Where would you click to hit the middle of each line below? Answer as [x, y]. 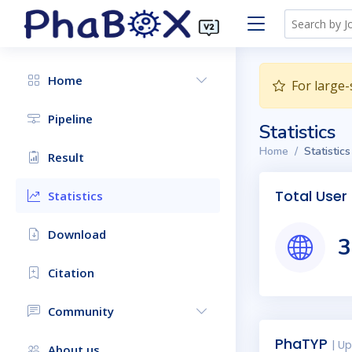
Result [66, 157]
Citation [71, 273]
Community [81, 311]
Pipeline [70, 119]
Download [77, 234]
